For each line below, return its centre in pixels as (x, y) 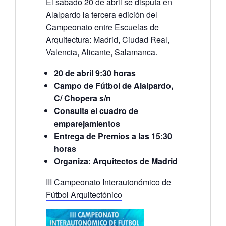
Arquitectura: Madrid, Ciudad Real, (107, 39)
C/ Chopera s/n (82, 98)
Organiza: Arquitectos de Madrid (116, 161)
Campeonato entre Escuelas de (102, 27)
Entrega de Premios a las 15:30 (113, 136)
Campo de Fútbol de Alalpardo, (113, 85)
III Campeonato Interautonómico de (108, 182)
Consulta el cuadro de (96, 110)
